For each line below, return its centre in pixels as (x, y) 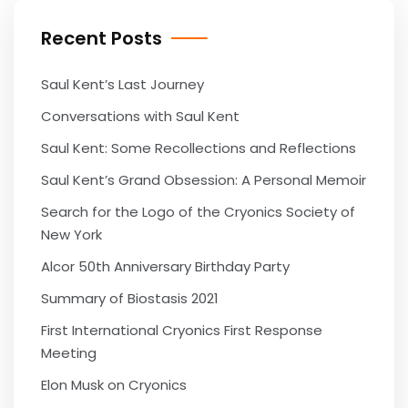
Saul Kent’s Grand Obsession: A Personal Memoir (204, 180)
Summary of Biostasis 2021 (130, 298)
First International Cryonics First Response (182, 330)
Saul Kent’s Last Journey (122, 84)
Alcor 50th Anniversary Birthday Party (165, 266)
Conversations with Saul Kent (140, 116)
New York (71, 235)
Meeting (69, 353)
